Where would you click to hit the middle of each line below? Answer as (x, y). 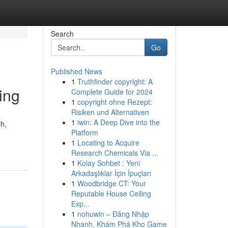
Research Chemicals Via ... (115, 153)
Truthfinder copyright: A (115, 81)
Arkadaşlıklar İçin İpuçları (111, 173)
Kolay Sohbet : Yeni (108, 163)
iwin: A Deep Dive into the (118, 122)
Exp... (80, 204)
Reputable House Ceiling (111, 193)
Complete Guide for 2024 (112, 92)
